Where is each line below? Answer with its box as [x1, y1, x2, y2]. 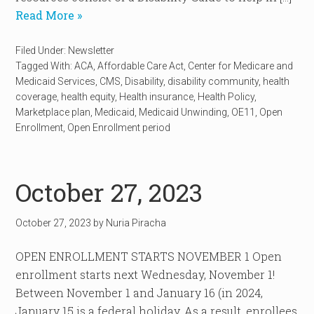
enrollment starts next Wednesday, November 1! [15, 267, 275, 282]
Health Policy [198, 91, 255, 102]
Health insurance [119, 91, 194, 102]
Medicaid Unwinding [139, 107, 228, 118]
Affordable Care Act [97, 60, 184, 71]
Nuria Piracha [106, 217, 167, 228]
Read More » [15, 8, 83, 22]
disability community [168, 76, 259, 87]
